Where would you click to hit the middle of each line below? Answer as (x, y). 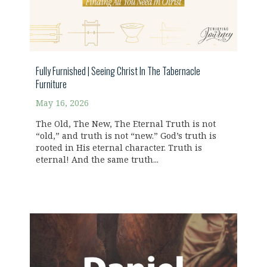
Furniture (51, 84)
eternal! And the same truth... (97, 160)
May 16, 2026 (62, 103)
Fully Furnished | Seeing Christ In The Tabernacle (118, 71)
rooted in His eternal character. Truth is (119, 148)
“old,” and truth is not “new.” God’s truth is (126, 136)
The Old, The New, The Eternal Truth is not (126, 124)
